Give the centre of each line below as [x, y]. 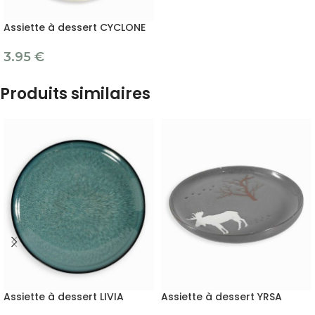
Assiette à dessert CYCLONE [75, 28]
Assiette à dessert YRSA [221, 297]
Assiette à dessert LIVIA [64, 297]
